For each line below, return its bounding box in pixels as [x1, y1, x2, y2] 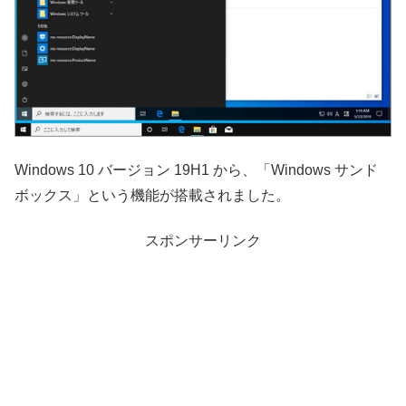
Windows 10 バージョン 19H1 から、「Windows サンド [14, 161, 378, 178]
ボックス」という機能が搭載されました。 [14, 187, 290, 203]
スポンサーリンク [145, 233, 261, 249]
